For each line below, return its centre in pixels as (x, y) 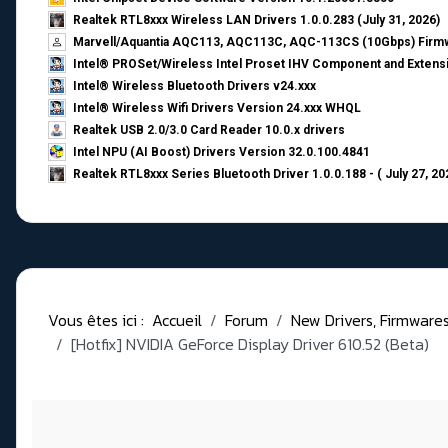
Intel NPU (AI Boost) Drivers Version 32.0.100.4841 (221, 152)
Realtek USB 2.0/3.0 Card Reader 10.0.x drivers (209, 130)
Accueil (177, 320)
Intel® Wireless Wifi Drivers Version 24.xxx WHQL (217, 108)
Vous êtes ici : (100, 320)
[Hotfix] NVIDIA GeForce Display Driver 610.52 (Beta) (250, 344)
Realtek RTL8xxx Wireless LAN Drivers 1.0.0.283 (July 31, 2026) (256, 20)
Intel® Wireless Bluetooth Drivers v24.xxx (194, 86)
